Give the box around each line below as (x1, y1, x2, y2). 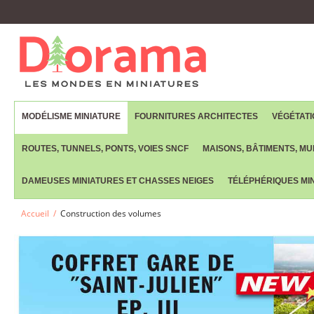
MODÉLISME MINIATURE (22, 111, 121, 121)
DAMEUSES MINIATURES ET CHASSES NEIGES (22, 176, 214, 186)
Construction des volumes (60, 207, 161, 219)
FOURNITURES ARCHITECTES (135, 111, 258, 121)
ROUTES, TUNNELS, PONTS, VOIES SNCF (22, 144, 189, 153)
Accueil (21, 207, 49, 219)
